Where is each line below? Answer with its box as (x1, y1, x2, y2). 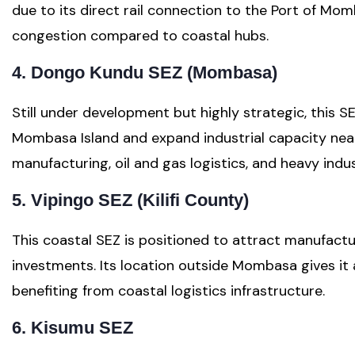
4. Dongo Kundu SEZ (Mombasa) (12, 63, 277, 83)
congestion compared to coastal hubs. (12, 26, 269, 46)
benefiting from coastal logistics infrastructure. (12, 281, 325, 301)
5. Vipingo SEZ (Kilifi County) (12, 190, 249, 211)
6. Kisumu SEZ (12, 318, 133, 338)
